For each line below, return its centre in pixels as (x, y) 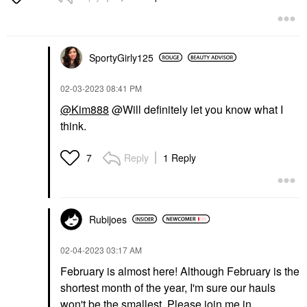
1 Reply (180, 157)
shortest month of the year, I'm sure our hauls (168, 287)
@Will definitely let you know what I (196, 109)
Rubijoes (108, 219)
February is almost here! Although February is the (180, 271)
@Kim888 (85, 109)
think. (75, 125)
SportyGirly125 (121, 57)
